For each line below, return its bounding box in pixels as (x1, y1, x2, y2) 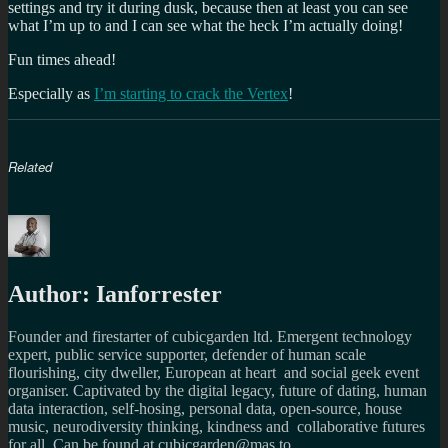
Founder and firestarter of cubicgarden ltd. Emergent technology (8, 327, 412, 345)
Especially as (8, 84, 94, 102)
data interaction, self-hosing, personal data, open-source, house (8, 399, 402, 417)
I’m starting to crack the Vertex (94, 84, 288, 102)
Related (8, 156, 52, 176)
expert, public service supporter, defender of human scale (8, 345, 366, 363)
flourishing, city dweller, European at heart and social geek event (8, 363, 419, 381)
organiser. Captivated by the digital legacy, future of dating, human (8, 381, 427, 399)
